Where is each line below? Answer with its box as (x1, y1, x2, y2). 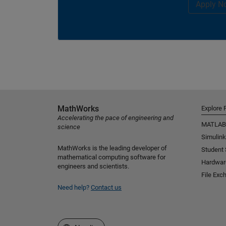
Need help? (58, 184, 91, 191)
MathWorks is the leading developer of (58, 144, 167, 152)
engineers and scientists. (58, 162, 129, 170)
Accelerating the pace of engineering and (58, 114, 174, 122)
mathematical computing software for (58, 153, 165, 161)
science (58, 123, 80, 131)
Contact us (91, 184, 122, 191)
